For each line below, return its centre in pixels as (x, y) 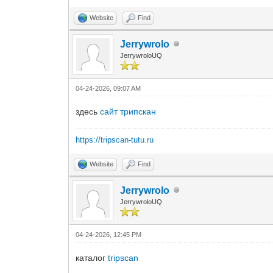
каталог (92, 257)
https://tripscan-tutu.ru (115, 140)
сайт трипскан (128, 111)
